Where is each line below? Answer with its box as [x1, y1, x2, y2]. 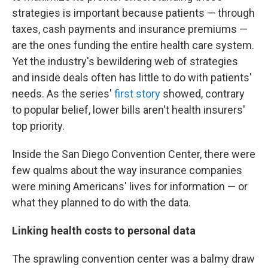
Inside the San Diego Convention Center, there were [12, 148, 255, 160]
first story [114, 87, 160, 100]
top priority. [12, 120, 65, 132]
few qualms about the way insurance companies [12, 164, 242, 176]
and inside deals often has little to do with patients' [12, 71, 252, 84]
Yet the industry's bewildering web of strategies [12, 55, 238, 68]
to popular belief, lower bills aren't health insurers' [12, 103, 245, 116]
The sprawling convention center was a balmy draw [12, 252, 255, 265]
